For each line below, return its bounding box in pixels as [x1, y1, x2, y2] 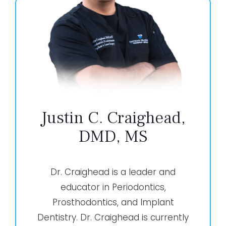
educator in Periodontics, [60, 181, 166, 193]
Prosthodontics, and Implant [52, 196, 174, 208]
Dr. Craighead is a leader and [50, 165, 176, 178]
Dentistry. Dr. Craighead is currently [37, 211, 189, 223]
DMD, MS [78, 125, 148, 147]
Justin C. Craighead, [40, 106, 186, 129]
